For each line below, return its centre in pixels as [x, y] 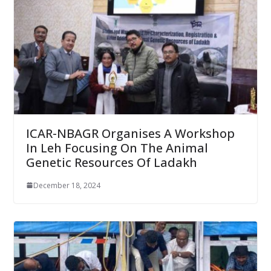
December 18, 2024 [67, 185]
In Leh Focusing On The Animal [117, 148]
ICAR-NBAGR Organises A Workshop [130, 133]
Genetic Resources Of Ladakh [111, 162]
